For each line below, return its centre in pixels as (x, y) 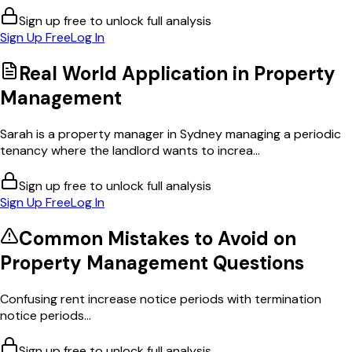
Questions (256, 262)
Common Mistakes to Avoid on (158, 238)
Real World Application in (136, 73)
